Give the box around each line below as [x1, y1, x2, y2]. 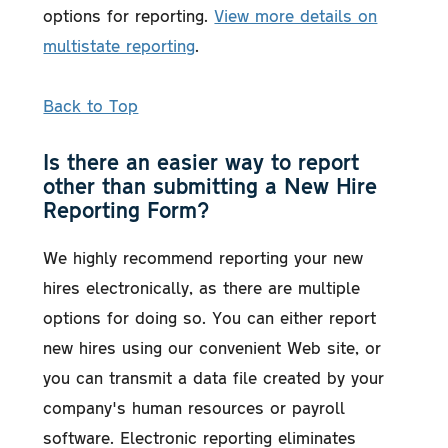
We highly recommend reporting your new [43, 245, 364, 268]
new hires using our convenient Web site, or [43, 335, 382, 358]
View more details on [214, 3, 378, 26]
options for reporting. [43, 3, 215, 26]
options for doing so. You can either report [43, 305, 377, 328]
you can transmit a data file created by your [43, 365, 385, 388]
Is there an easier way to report [43, 147, 360, 175]
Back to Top [43, 93, 139, 116]
